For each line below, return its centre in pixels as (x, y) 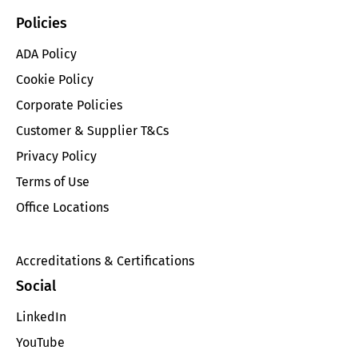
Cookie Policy (55, 79)
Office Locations (62, 207)
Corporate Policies (69, 105)
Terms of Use (53, 181)
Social (36, 286)
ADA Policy (46, 54)
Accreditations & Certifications (105, 261)
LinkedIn (41, 316)
